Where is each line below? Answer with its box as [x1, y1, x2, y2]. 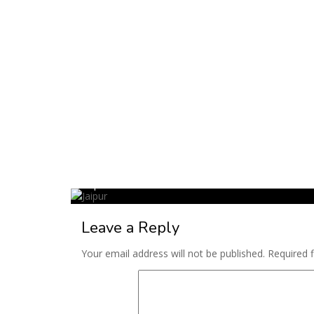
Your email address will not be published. [81, 247, 265, 260]
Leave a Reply [81, 217, 179, 238]
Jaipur [83, 177, 110, 193]
